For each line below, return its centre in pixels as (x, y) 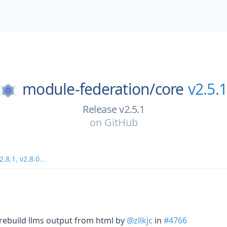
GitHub (121, 122)
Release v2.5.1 (113, 109)
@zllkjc (140, 220)
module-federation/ (89, 89)
